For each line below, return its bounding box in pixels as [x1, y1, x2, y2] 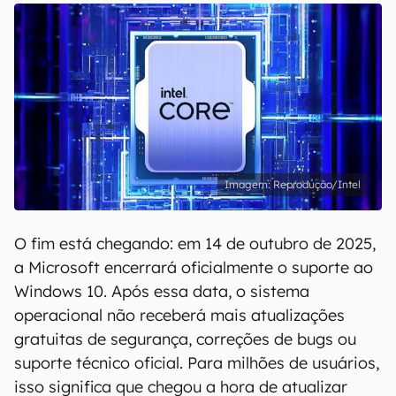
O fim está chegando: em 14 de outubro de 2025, [14, 233, 376, 254]
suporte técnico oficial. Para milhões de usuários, [14, 353, 379, 373]
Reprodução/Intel [273, 178, 361, 191]
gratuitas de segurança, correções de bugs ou [14, 329, 356, 349]
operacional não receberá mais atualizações [14, 305, 345, 325]
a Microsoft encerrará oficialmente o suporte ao [14, 257, 373, 278]
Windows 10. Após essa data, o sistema [14, 281, 309, 301]
